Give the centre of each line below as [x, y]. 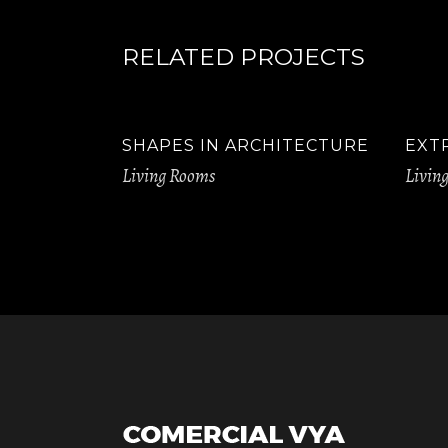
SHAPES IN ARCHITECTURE [245, 145]
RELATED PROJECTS [243, 57]
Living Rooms [168, 175]
